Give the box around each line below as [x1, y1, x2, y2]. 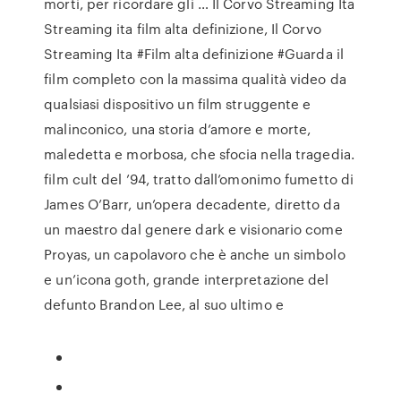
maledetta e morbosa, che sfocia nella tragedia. [44, 144, 354, 164]
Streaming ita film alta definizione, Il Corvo [44, 19, 321, 38]
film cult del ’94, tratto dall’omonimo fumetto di [44, 169, 354, 189]
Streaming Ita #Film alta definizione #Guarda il [44, 44, 344, 64]
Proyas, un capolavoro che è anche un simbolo [44, 244, 346, 264]
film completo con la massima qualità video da [44, 69, 346, 89]
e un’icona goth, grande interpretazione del [44, 269, 329, 289]
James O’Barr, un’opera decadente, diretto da [44, 194, 340, 214]
